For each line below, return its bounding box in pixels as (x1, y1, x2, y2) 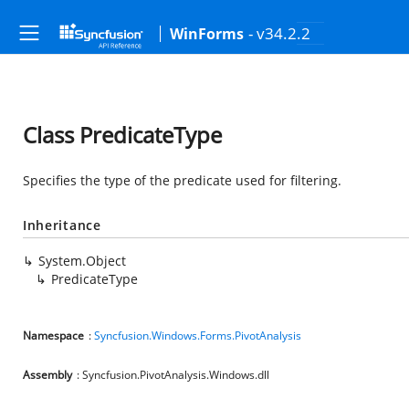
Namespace (23, 328, 84, 343)
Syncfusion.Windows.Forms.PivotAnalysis (94, 328, 301, 343)
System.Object (38, 252, 126, 269)
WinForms (170, 24, 244, 44)
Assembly (23, 367, 72, 383)
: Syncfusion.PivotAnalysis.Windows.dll (77, 367, 269, 383)
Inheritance (23, 216, 101, 234)
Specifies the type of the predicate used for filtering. (23, 172, 341, 189)
